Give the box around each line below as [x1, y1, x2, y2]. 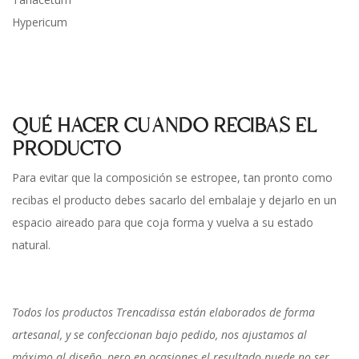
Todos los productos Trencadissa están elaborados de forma [12, 305, 315, 321]
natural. [12, 237, 50, 253]
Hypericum [12, 14, 67, 30]
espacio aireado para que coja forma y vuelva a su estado [12, 215, 313, 231]
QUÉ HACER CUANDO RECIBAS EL [12, 112, 317, 140]
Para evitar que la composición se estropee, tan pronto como [12, 170, 333, 186]
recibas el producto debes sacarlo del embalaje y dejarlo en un [12, 192, 337, 208]
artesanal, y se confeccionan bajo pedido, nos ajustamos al [12, 327, 307, 343]
